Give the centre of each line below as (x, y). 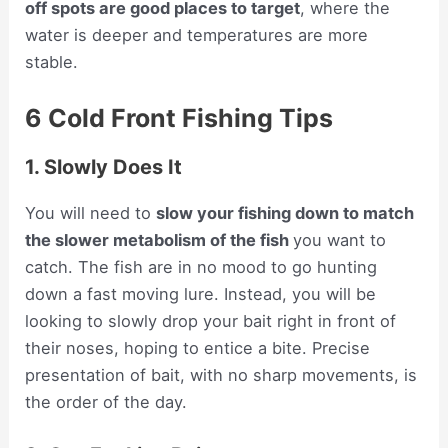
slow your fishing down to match (285, 212)
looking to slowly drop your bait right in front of (211, 320)
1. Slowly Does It (104, 166)
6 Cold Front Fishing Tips (179, 117)
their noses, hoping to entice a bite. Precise (198, 347)
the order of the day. (106, 401)
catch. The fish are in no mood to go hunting (201, 266)
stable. (52, 61)
